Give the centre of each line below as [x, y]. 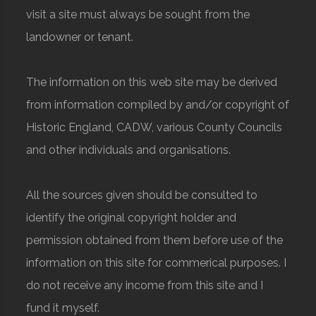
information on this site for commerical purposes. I [157, 263]
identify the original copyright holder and [132, 218]
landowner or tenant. [80, 37]
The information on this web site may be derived [152, 83]
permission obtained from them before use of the [155, 241]
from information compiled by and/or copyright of [158, 105]
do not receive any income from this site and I [145, 286]
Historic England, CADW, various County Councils [154, 128]
